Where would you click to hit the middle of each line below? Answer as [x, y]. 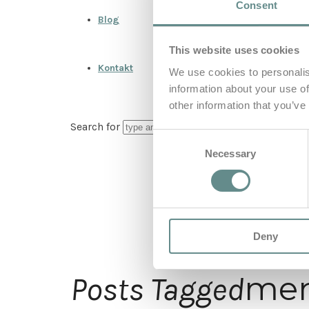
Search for [97, 127]
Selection [173, 154]
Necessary [230, 153]
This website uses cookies [234, 50]
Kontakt [116, 68]
